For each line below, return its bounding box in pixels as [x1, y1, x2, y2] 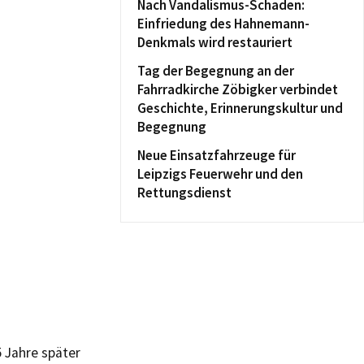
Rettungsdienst [137, 184, 232, 201]
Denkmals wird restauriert [137, 33, 292, 51]
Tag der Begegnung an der [137, 62, 294, 80]
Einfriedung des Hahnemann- [137, 15, 310, 32]
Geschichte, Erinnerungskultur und [137, 99, 343, 117]
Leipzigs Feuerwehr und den [137, 165, 303, 183]
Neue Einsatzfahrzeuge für [137, 146, 296, 164]
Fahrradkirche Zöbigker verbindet [137, 80, 338, 98]
